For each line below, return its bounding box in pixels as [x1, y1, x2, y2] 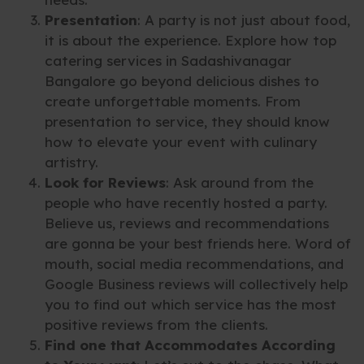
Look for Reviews [45, 174, 166, 192]
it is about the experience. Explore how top [45, 32, 336, 50]
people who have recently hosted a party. [45, 194, 327, 212]
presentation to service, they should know [45, 113, 330, 131]
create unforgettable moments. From [45, 93, 301, 110]
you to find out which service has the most [45, 296, 336, 314]
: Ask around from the [166, 174, 314, 192]
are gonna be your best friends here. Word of [45, 235, 351, 253]
